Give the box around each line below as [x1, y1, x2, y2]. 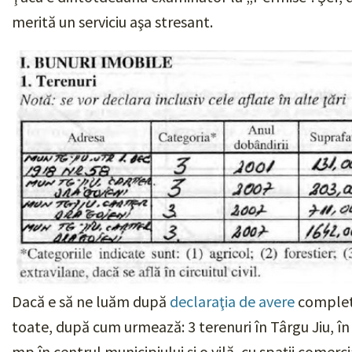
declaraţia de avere [170, 291, 295, 312]
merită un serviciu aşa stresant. [12, 11, 213, 31]
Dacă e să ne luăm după [12, 291, 170, 312]
